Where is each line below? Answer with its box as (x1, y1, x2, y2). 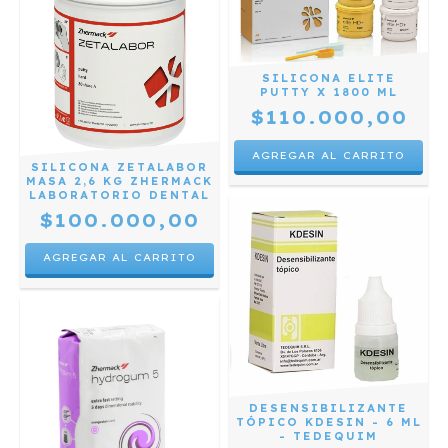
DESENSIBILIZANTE (249, 402, 408, 416)
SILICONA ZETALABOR (31, 160, 208, 174)
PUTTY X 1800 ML (259, 86, 398, 100)
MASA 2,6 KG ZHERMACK (26, 174, 213, 188)
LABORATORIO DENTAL (29, 188, 210, 202)
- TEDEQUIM (279, 430, 378, 444)
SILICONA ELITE (261, 72, 396, 86)
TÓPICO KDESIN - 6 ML (235, 416, 422, 430)
